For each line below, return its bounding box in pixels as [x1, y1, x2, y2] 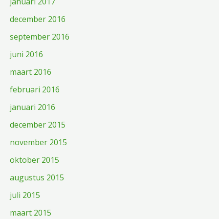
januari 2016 [10, 101, 55, 112]
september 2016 [10, 31, 69, 42]
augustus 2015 [10, 172, 64, 183]
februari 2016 [10, 84, 60, 95]
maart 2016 [10, 66, 51, 77]
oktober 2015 [10, 154, 59, 165]
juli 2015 [10, 189, 40, 200]
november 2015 [10, 136, 67, 148]
